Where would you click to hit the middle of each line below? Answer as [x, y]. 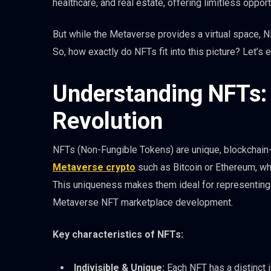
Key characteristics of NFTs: [118, 234]
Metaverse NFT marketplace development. [143, 203]
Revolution [108, 121]
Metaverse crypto [94, 168]
